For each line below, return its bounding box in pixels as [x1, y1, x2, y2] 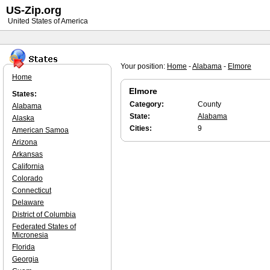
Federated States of [12, 222, 76, 231]
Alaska [12, 114, 34, 122]
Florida [12, 243, 35, 251]
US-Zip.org [6, 4, 61, 16]
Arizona [12, 138, 37, 146]
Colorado [12, 174, 43, 183]
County [198, 100, 221, 108]
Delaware [12, 198, 44, 207]
